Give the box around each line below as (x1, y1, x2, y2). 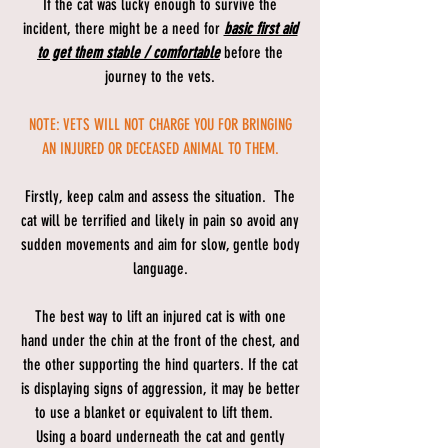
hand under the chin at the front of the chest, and (20, 331, 300, 351)
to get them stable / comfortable (37, 43, 220, 63)
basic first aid (223, 19, 298, 39)
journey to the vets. (105, 67, 215, 87)
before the (220, 43, 283, 63)
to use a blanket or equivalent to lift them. (35, 403, 285, 423)
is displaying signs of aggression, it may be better (20, 379, 300, 399)
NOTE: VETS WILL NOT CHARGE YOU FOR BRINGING (28, 115, 292, 135)
